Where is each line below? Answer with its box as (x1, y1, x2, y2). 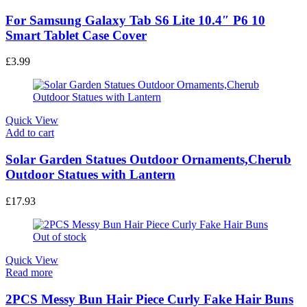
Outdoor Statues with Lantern (5, 206, 175, 221)
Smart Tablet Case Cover (5, 66, 147, 81)
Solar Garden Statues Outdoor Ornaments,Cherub (5, 191, 291, 206)
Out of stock (33, 269, 86, 281)
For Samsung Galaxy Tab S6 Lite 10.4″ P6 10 (5, 51, 265, 66)
